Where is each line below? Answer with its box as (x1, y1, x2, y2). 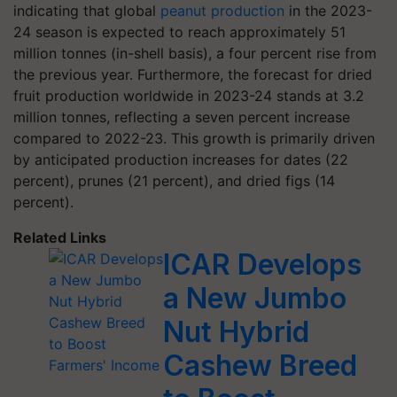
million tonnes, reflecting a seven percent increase (13, 108, 350, 126)
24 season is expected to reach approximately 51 (13, 23, 346, 41)
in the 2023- (284, 2, 372, 19)
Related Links (13, 229, 106, 246)
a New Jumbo (163, 281, 347, 315)
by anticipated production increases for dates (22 (13, 151, 348, 168)
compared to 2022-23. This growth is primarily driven (13, 129, 375, 147)
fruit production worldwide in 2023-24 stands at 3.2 (13, 87, 364, 105)
